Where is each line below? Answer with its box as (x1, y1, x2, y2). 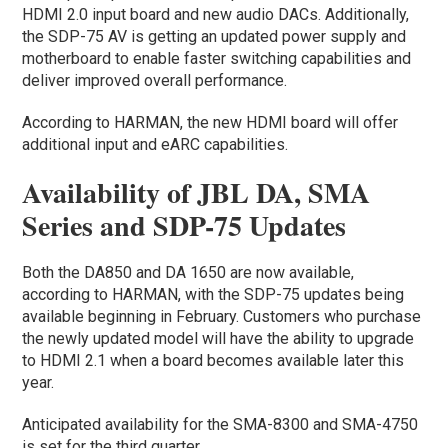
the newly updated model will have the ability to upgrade (22, 328, 415, 348)
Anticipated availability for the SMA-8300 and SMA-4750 (22, 414, 419, 434)
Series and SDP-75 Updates (22, 204, 347, 246)
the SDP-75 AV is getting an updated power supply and (22, 26, 407, 46)
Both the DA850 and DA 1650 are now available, (22, 262, 355, 282)
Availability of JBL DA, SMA (22, 171, 371, 213)
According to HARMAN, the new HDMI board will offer (22, 112, 399, 132)
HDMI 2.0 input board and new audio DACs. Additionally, (22, 4, 410, 24)
